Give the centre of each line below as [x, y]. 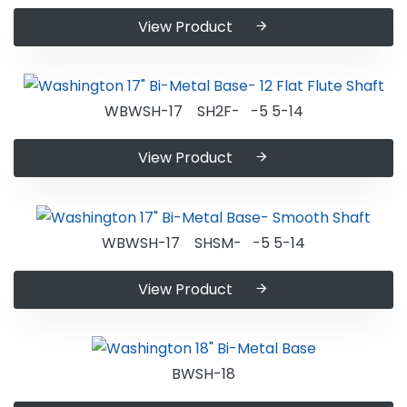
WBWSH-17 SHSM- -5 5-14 [203, 243]
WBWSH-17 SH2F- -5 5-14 [203, 112]
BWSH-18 [203, 374]
